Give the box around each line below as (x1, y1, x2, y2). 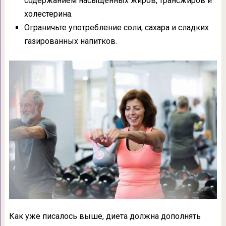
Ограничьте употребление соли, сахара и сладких (24, 22, 209, 32)
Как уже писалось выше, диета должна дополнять (9, 211, 201, 221)
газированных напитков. (24, 36, 117, 46)
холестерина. (24, 9, 73, 19)
